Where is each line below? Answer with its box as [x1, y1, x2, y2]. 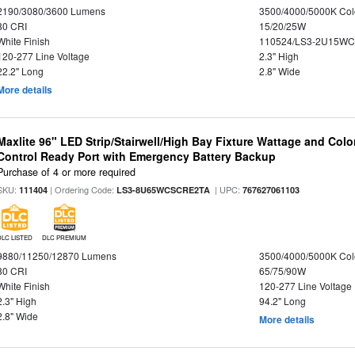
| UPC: [210, 182, 243, 196]
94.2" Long [258, 293, 306, 307]
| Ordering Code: [48, 182, 117, 196]
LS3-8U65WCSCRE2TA [116, 183, 211, 196]
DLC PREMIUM [42, 232, 87, 242]
